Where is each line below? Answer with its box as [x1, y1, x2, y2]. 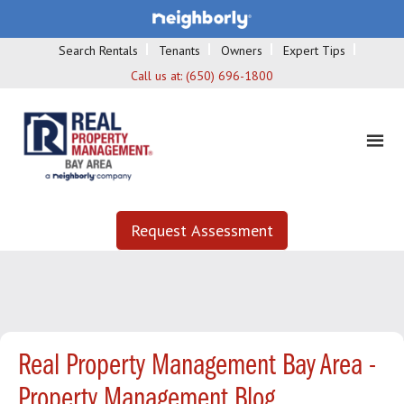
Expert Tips [283, 41, 345, 59]
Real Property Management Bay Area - [18, 350, 376, 382]
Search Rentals [59, 41, 138, 59]
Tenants [159, 41, 200, 59]
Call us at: [131, 67, 186, 84]
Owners [221, 41, 262, 59]
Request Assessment [131, 219, 273, 241]
